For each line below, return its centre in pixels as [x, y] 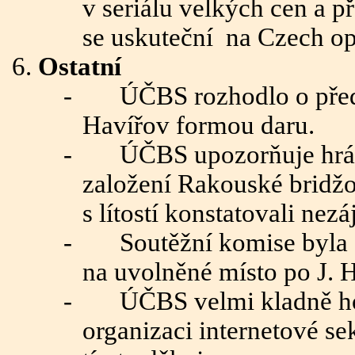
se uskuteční [148, 37]
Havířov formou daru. [198, 125]
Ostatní [80, 67]
